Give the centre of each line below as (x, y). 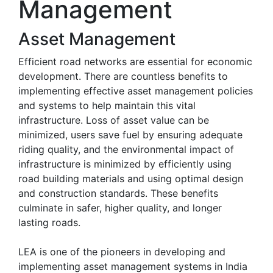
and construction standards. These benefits (118, 193)
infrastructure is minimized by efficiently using (125, 164)
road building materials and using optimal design (131, 178)
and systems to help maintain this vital (107, 105)
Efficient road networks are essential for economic (135, 61)
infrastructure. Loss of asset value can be (114, 120)
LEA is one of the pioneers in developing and (122, 251)
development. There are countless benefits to (123, 76)
